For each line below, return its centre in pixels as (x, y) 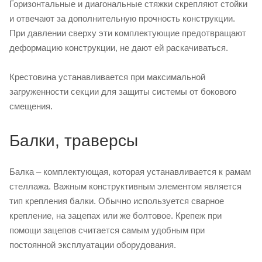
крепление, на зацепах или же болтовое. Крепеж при (116, 216)
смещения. (31, 106)
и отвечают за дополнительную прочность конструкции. (122, 19)
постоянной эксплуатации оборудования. (93, 245)
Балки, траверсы (74, 141)
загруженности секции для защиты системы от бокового (123, 92)
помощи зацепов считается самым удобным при (107, 230)
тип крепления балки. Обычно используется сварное (117, 201)
